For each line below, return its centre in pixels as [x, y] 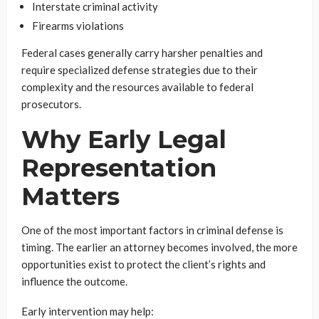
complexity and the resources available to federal [137, 87]
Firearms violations [78, 26]
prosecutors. [51, 104]
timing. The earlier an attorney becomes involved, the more [159, 247]
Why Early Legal [124, 140]
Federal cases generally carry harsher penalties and [142, 53]
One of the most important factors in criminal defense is [152, 230]
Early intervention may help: [88, 311]
